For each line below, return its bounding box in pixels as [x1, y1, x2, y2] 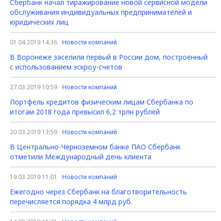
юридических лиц [10, 17, 69, 27]
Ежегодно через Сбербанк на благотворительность [10, 187, 187, 197]
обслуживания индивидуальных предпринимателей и [10, 7, 192, 17]
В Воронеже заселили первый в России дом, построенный [10, 52, 208, 62]
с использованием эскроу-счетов [10, 62, 122, 72]
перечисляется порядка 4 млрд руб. [10, 197, 132, 207]
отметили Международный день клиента [10, 152, 151, 162]
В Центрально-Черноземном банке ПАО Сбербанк [10, 142, 181, 152]
